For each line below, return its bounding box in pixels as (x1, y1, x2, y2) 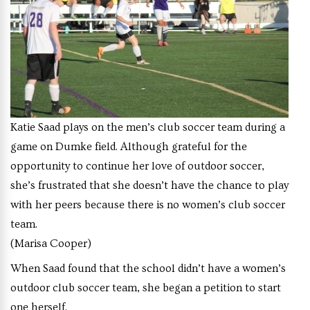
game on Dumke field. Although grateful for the (10, 140, 247, 153)
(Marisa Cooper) (10, 237, 91, 250)
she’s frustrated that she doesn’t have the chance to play (10, 179, 289, 192)
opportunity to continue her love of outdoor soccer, (10, 159, 264, 172)
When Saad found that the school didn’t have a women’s (10, 262, 286, 275)
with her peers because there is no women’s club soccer (10, 198, 285, 211)
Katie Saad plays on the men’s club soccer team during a (10, 120, 285, 134)
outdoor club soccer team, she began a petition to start (10, 281, 281, 294)
